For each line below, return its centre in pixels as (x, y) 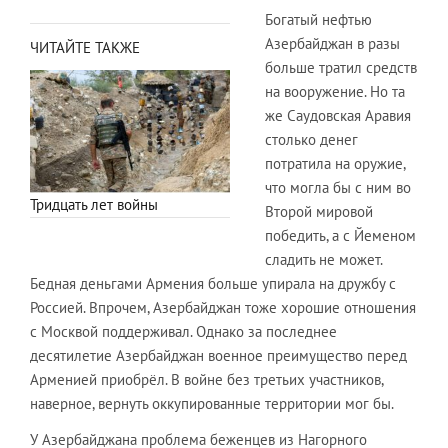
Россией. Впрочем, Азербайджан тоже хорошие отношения (223, 307)
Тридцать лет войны (94, 205)
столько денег (311, 139)
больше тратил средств (341, 67)
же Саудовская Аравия (338, 115)
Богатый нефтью (318, 19)
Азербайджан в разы (332, 43)
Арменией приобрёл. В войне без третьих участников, (206, 379)
